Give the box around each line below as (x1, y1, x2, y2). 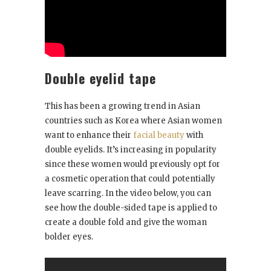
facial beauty (133, 129, 184, 140)
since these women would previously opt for (45, 158, 220, 169)
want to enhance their (45, 129, 133, 140)
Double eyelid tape (45, 68, 156, 88)
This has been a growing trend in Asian (45, 100, 200, 111)
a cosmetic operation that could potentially (45, 173, 215, 184)
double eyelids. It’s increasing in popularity (45, 144, 217, 155)
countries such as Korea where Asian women (45, 115, 222, 126)
